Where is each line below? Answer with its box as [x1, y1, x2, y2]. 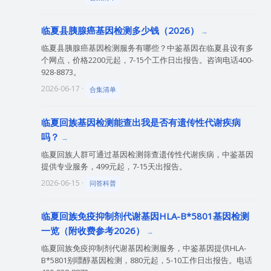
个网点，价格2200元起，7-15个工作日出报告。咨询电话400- [41, 54, 253, 65]
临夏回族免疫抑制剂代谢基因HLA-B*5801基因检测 [41, 210, 249, 223]
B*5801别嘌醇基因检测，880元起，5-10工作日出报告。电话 [41, 255, 252, 266]
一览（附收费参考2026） [41, 224, 145, 237]
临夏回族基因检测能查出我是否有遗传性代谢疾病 [41, 116, 241, 128]
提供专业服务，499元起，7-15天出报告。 [41, 160, 187, 172]
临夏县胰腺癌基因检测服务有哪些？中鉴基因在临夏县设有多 [41, 42, 253, 53]
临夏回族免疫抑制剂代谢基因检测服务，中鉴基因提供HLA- [41, 243, 246, 254]
